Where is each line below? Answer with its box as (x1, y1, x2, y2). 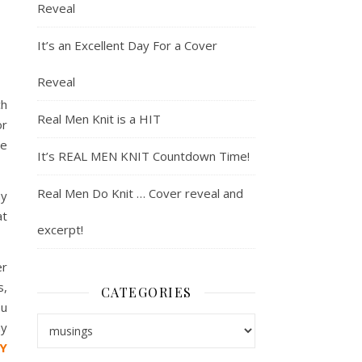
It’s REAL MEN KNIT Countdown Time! (37, 148, 250, 164)
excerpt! (37, 221, 83, 238)
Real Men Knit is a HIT (37, 111, 161, 127)
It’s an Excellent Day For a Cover (37, 37, 217, 53)
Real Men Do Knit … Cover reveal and (37, 185, 243, 201)
